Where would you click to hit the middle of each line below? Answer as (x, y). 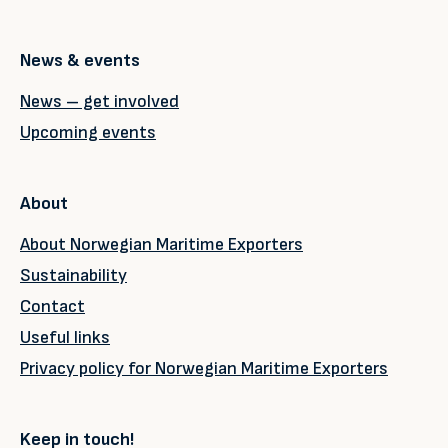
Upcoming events (88, 133)
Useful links (65, 338)
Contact (52, 307)
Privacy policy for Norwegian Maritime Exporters (204, 369)
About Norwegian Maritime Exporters (161, 245)
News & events (80, 61)
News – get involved (99, 102)
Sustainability (73, 276)
